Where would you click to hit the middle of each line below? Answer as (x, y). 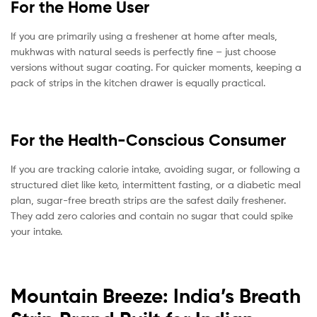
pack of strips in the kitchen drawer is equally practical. (138, 82)
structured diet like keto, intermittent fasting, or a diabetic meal (156, 184)
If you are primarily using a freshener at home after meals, (144, 35)
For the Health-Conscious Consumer (148, 140)
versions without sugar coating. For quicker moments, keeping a (156, 67)
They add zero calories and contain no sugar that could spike (152, 215)
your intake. (36, 231)
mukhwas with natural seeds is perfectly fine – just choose (143, 51)
